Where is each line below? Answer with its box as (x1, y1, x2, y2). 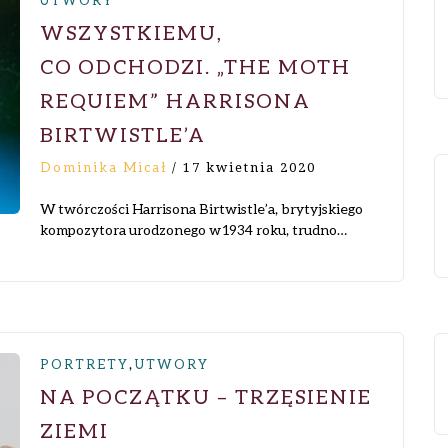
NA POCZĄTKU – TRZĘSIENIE (40, 384, 372, 408)
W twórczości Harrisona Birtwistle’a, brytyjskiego (40, 200, 363, 217)
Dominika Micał (40, 159, 167, 175)
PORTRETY (40, 356, 129, 372)
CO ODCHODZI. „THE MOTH (40, 54, 351, 78)
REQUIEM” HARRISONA (40, 88, 311, 112)
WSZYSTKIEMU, (40, 20, 223, 44)
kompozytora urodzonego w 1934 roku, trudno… (40, 221, 347, 238)
